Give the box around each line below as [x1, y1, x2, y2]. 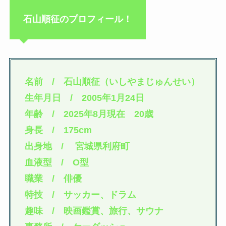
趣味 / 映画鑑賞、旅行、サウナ [24, 205, 163, 216]
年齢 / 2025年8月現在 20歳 [24, 108, 153, 119]
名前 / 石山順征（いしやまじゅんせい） [24, 76, 200, 87]
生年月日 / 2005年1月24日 [24, 92, 144, 103]
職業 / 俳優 [24, 173, 82, 184]
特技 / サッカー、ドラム [24, 189, 136, 200]
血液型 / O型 [24, 157, 89, 167]
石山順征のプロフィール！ [23, 14, 132, 25]
